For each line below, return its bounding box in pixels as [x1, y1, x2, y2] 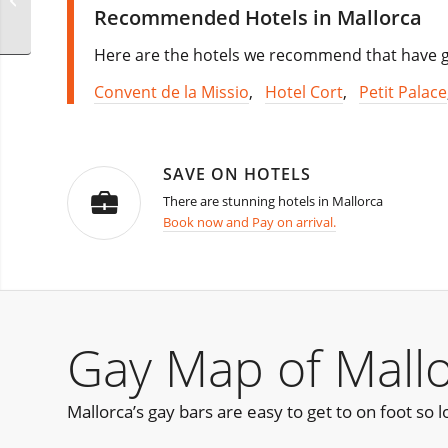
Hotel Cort [265, 81, 343, 104]
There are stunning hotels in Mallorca [163, 192, 383, 211]
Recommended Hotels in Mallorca [94, 3, 422, 31]
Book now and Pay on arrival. [163, 213, 336, 232]
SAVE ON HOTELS [163, 163, 311, 186]
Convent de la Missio [94, 81, 249, 104]
